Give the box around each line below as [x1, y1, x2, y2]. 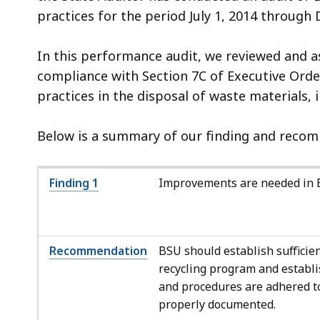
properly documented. [159, 296, 276, 312]
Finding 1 [49, 174, 99, 191]
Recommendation [49, 242, 147, 259]
